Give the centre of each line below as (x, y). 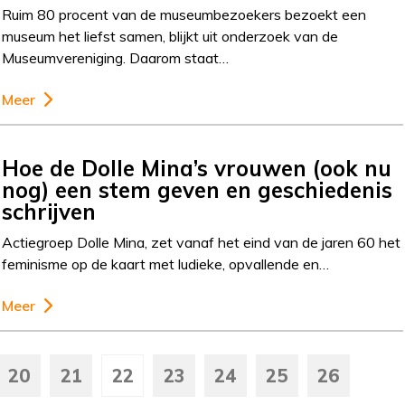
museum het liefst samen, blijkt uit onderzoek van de (170, 37)
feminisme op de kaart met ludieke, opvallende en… (166, 264)
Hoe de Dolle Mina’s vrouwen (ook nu (197, 169)
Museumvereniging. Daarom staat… (116, 58)
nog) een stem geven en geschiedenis (198, 190)
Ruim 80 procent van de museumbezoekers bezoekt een (184, 15)
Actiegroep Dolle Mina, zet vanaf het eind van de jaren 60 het (202, 243)
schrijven (49, 212)
